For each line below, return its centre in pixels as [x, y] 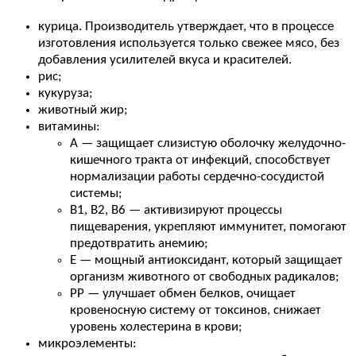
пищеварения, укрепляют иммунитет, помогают [208, 226]
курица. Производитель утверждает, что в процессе [186, 26]
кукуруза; [66, 93]
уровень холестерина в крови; [156, 327]
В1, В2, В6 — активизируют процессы [176, 210]
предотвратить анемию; [139, 243]
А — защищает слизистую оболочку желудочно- [208, 143]
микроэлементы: [87, 343]
